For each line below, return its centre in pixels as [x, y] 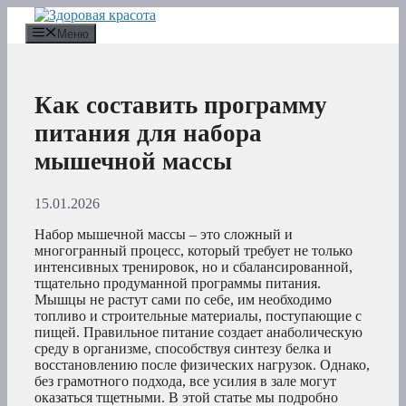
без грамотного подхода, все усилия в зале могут [185, 382]
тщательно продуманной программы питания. [178, 284]
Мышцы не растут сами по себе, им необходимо [183, 300]
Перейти [33, 14]
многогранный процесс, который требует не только [193, 251]
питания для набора [148, 133]
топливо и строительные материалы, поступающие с [198, 316]
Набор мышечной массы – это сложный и [164, 235]
